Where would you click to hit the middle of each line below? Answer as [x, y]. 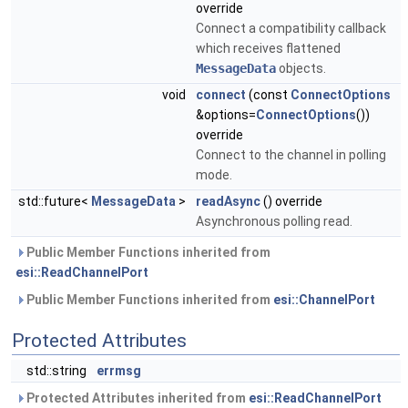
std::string [58, 371]
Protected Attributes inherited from [136, 398]
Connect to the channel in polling [291, 155]
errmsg [119, 371]
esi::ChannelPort [324, 300]
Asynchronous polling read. [274, 221]
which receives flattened [268, 48]
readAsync [228, 201]
